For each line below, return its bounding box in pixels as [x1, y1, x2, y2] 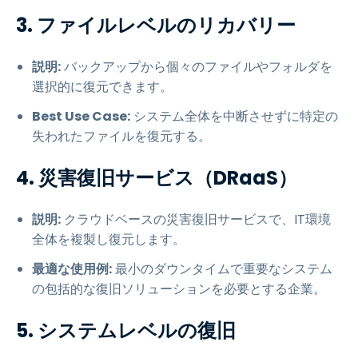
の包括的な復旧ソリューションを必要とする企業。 [32, 280, 326, 298]
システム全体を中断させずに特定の [130, 107, 338, 125]
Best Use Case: [32, 107, 130, 125]
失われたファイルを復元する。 [32, 127, 211, 145]
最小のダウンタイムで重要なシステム [112, 260, 332, 278]
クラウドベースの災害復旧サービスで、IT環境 [61, 210, 331, 229]
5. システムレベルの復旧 [16, 317, 236, 344]
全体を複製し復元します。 [32, 230, 185, 249]
